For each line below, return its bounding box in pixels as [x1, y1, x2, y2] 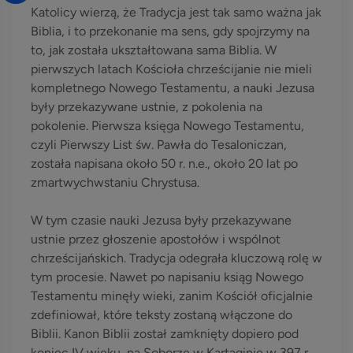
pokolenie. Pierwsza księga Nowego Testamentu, [31, 118, 304, 133]
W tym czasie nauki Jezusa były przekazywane [31, 213, 292, 228]
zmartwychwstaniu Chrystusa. [31, 175, 199, 190]
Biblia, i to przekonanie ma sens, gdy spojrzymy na [31, 24, 310, 39]
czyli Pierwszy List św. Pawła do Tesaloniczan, [31, 137, 287, 152]
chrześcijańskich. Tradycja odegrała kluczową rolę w [31, 251, 322, 266]
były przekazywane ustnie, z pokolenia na [31, 99, 262, 114]
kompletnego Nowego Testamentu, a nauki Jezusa [31, 80, 314, 95]
